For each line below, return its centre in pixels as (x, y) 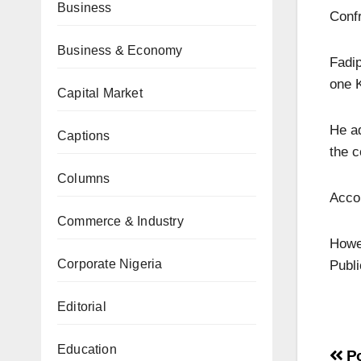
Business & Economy (120, 50)
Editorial (82, 307)
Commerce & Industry (120, 221)
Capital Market (100, 93)
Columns (84, 178)
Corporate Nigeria (110, 264)
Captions (84, 136)
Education (87, 349)
